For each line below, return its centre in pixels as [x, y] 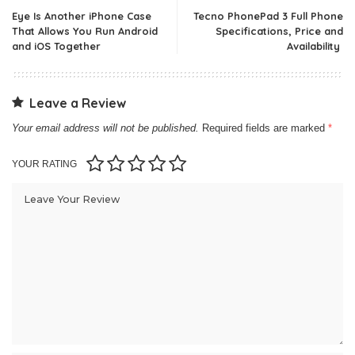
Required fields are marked [265, 128]
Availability [315, 46]
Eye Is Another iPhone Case [82, 15]
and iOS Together [56, 46]
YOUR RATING [44, 164]
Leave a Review [78, 103]
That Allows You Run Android [85, 31]
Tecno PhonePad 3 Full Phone [268, 15]
